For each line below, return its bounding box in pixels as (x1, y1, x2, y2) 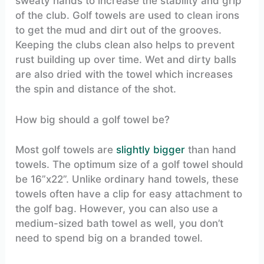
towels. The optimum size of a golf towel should (15, 158, 244, 170)
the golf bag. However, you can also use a (15, 202, 219, 214)
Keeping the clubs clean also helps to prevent (15, 39, 235, 51)
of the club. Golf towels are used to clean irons (15, 9, 240, 22)
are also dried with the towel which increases (15, 68, 233, 81)
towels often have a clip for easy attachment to (15, 187, 243, 200)
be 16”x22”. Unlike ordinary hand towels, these (15, 173, 239, 185)
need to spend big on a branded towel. (15, 232, 203, 244)
